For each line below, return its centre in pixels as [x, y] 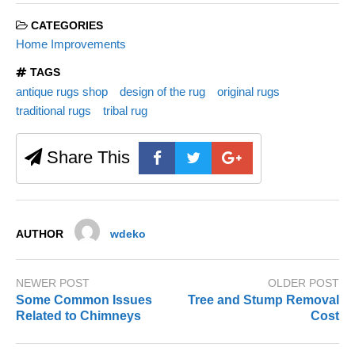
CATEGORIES [65, 25]
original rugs [248, 91]
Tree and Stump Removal [263, 300]
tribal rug [125, 111]
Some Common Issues [84, 300]
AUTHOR [40, 234]
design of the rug [162, 91]
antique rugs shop [62, 91]
